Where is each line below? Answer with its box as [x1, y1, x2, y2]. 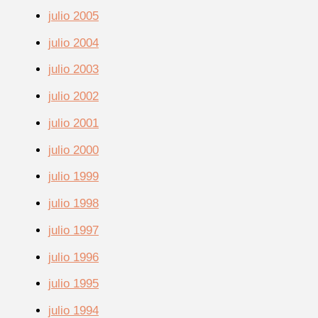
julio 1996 [48, 250, 99, 264]
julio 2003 [48, 62, 99, 77]
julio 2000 [48, 143, 99, 157]
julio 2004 [48, 35, 99, 50]
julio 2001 [48, 116, 99, 130]
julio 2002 [48, 89, 99, 104]
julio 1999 [48, 170, 99, 184]
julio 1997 [48, 223, 99, 237]
